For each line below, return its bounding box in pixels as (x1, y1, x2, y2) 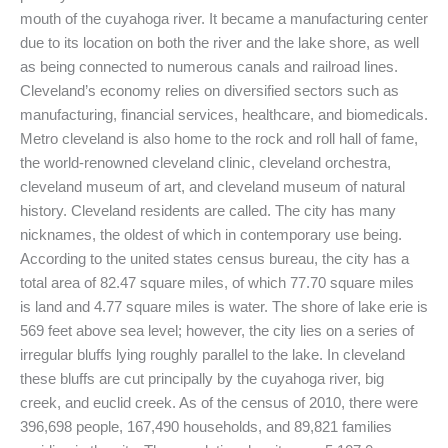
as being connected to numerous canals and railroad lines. (20, 58, 398, 75)
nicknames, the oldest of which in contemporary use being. (20, 226, 402, 243)
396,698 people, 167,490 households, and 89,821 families (20, 418, 392, 435)
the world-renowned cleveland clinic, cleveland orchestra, (20, 154, 391, 171)
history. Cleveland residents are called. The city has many (20, 202, 396, 219)
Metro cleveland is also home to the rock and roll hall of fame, (20, 130, 418, 147)
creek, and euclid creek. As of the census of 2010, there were (20, 394, 418, 411)
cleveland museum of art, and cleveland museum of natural (20, 178, 405, 195)
